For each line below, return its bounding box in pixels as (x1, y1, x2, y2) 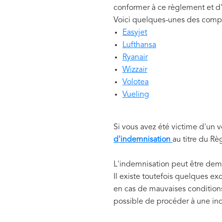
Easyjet (122, 28, 147, 37)
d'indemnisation (113, 135, 172, 144)
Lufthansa (122, 41, 156, 49)
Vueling (122, 90, 149, 99)
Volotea (122, 78, 149, 86)
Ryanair (122, 53, 148, 61)
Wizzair (122, 65, 147, 74)
